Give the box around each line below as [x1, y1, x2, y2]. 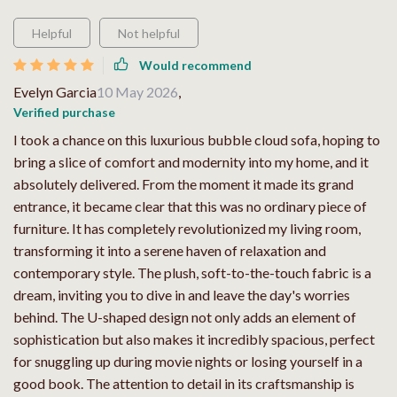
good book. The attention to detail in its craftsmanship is [13, 374, 354, 392]
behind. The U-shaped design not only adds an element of [13, 307, 356, 325]
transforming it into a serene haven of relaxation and [13, 241, 326, 259]
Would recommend [139, 58, 252, 74]
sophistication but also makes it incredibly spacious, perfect [13, 330, 375, 347]
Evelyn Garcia [13, 82, 97, 100]
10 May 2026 [97, 82, 178, 100]
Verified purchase [13, 104, 115, 120]
